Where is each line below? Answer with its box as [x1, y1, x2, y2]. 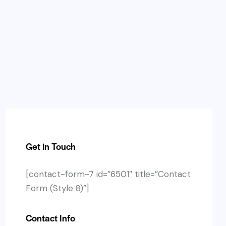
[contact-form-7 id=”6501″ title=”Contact [26, 168, 191, 180]
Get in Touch [26, 140, 76, 153]
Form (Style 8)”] [26, 182, 89, 194]
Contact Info [26, 211, 75, 224]
